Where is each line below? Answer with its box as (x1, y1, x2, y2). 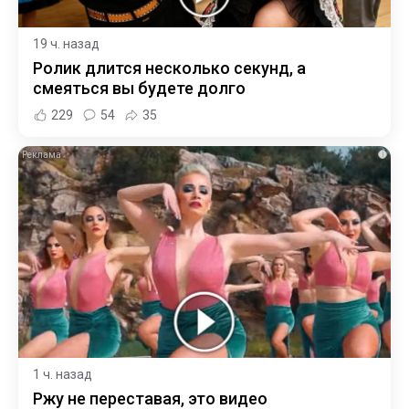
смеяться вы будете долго (33, 78, 246, 98)
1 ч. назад (33, 367, 92, 383)
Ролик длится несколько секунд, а (33, 58, 306, 78)
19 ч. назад (33, 36, 100, 51)
